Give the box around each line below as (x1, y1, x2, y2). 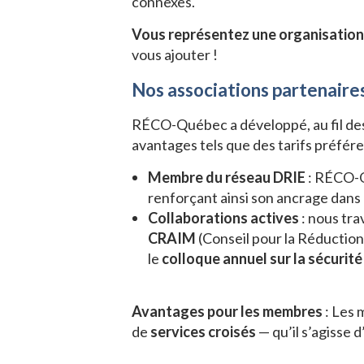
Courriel (37, 38, 79, 53)
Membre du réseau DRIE (148, 168, 305, 187)
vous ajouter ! (132, 45, 218, 64)
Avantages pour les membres (132, 302, 323, 321)
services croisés (150, 323, 256, 341)
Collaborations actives (148, 209, 299, 227)
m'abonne (53, 115, 110, 129)
